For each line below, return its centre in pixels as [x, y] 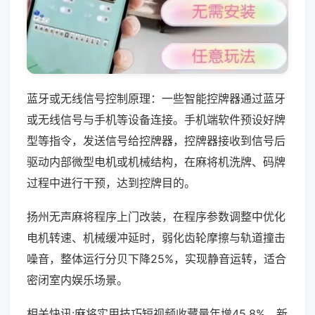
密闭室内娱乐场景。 [77, 279]
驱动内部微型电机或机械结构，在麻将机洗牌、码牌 [156, 161]
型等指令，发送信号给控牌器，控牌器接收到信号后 [156, 140]
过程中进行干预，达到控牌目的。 [111, 182]
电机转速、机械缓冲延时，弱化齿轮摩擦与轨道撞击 [156, 237]
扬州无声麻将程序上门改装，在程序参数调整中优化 [156, 216]
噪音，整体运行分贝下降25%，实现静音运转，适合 [156, 258]
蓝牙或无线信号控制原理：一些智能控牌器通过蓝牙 [156, 98]
